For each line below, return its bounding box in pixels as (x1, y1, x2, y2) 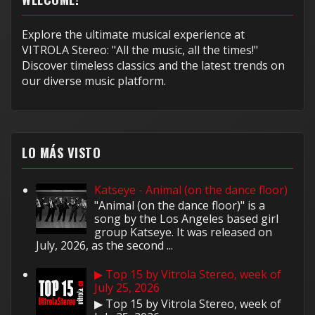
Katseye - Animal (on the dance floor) (94, 181, 288, 198)
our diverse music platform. (22, 72, 166, 89)
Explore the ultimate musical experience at (22, 26, 245, 42)
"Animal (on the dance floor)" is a (94, 198, 266, 214)
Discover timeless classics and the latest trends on (22, 57, 285, 73)
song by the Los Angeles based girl (94, 211, 279, 227)
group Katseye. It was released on (94, 224, 273, 240)
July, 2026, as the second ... (36, 238, 173, 254)
